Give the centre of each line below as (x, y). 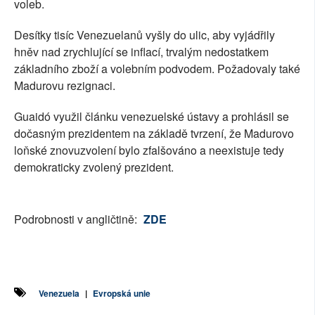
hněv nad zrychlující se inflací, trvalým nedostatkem (141, 52)
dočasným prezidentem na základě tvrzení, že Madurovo (154, 134)
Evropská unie (122, 294)
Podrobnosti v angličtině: (77, 219)
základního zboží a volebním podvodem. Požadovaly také (157, 69)
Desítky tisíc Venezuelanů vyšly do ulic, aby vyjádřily (144, 35)
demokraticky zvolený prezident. (94, 167)
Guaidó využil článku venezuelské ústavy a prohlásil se (152, 117)
